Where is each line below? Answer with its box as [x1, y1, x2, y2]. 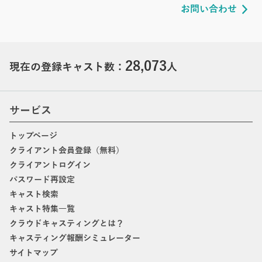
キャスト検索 [9, 189, 58, 199]
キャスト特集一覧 [9, 204, 75, 213]
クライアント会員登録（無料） [9, 146, 124, 155]
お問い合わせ [181, 4, 237, 15]
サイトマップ [9, 248, 58, 257]
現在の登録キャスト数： [9, 61, 125, 73]
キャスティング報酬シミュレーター [9, 233, 140, 243]
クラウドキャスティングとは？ [9, 219, 124, 228]
